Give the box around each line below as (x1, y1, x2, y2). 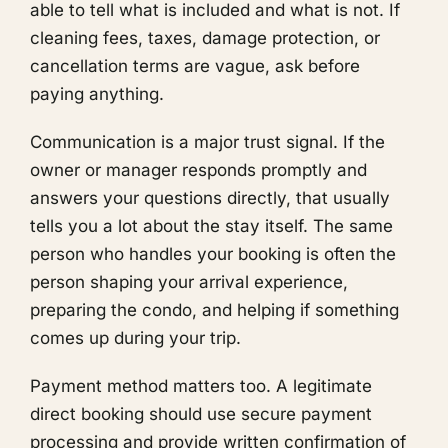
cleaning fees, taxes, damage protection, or (30, 27, 380, 48)
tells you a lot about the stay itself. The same (30, 215, 393, 236)
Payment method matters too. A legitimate (30, 375, 372, 396)
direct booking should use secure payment (30, 403, 372, 424)
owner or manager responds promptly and (30, 159, 367, 180)
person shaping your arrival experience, (30, 271, 348, 292)
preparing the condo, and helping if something (30, 299, 399, 320)
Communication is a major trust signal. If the (30, 131, 385, 152)
